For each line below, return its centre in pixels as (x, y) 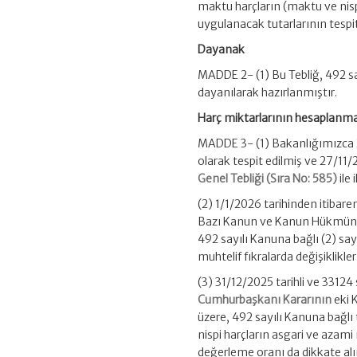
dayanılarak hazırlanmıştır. (268, 93)
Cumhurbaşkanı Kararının (265, 300)
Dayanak (222, 50)
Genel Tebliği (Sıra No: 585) (268, 179)
